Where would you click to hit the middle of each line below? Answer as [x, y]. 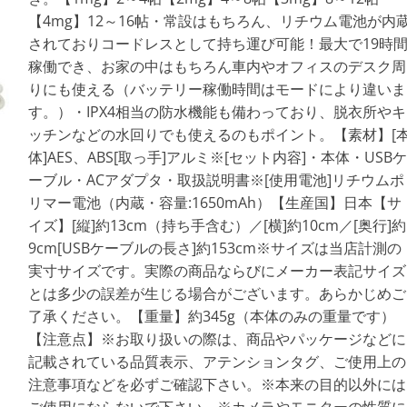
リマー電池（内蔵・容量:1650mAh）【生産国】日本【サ [214, 203]
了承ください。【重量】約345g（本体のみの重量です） [211, 317]
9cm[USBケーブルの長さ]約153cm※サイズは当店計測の [214, 248]
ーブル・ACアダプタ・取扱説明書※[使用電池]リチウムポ [216, 180]
